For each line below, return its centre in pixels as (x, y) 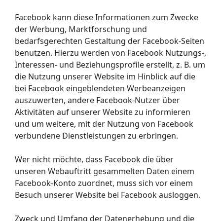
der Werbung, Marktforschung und (81, 29)
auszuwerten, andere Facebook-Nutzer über (97, 100)
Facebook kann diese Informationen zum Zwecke (107, 17)
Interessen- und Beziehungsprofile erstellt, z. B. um (110, 64)
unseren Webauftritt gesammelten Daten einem (105, 171)
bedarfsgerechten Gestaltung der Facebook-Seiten (110, 41)
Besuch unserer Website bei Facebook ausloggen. (108, 195)
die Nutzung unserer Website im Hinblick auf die (105, 76)
